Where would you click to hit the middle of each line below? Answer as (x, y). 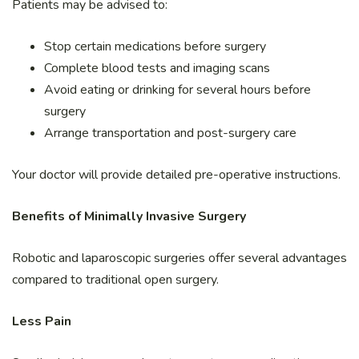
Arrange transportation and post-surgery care (170, 133)
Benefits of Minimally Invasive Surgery (129, 216)
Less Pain (42, 321)
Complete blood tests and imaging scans (157, 68)
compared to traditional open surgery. (115, 279)
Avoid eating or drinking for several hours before (177, 89)
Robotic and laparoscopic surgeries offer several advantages (179, 258)
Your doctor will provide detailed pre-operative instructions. (176, 174)
